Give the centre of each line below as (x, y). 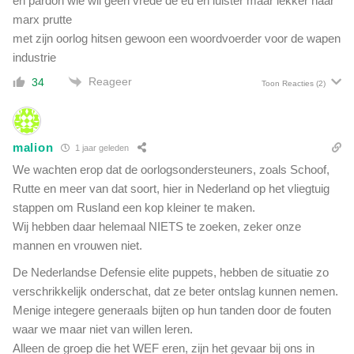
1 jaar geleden (101, 148)
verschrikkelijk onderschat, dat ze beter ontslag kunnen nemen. (175, 291)
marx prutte (42, 19)
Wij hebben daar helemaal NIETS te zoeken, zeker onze (157, 226)
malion (33, 148)
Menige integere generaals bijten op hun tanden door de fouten (172, 310)
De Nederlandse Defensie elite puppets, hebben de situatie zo (171, 272)
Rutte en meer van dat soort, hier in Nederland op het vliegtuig (171, 188)
